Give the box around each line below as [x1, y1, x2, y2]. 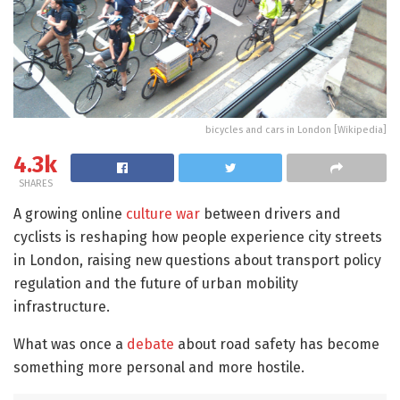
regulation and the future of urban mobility [13, 274, 298, 292]
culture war [126, 204, 200, 222]
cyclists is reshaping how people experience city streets [13, 228, 382, 246]
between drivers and [200, 204, 341, 222]
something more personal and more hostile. [13, 358, 304, 376]
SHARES [18, 177, 53, 189]
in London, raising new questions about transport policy [13, 251, 381, 269]
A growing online [13, 204, 126, 222]
